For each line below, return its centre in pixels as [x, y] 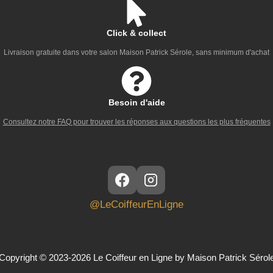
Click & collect [136, 33]
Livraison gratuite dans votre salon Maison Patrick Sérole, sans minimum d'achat [136, 53]
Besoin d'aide [136, 103]
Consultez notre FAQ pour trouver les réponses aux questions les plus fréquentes [136, 122]
